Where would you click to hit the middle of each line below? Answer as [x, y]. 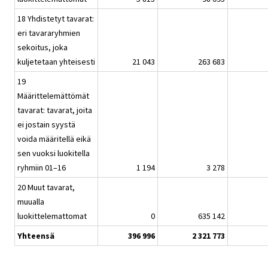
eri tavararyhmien [49, 33]
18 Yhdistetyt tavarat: [56, 19]
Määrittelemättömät [53, 96]
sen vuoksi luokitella [54, 153]
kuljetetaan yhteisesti [56, 62]
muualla [31, 202]
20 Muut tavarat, [46, 188]
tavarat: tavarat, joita [55, 110]
